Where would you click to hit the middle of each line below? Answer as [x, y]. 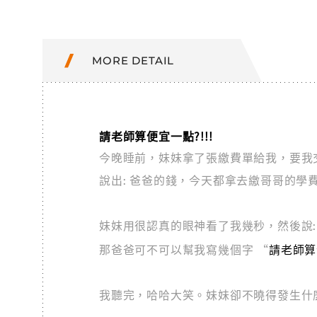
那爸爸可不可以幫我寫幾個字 [178, 250]
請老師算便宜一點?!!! [156, 136]
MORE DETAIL [133, 60]
